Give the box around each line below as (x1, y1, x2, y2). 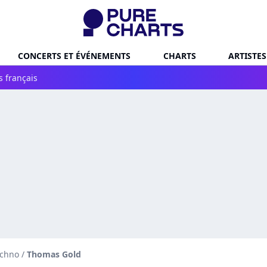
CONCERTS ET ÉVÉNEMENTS (18, 49, 131, 61)
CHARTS (163, 49, 196, 61)
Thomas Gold (27, 249, 81, 260)
